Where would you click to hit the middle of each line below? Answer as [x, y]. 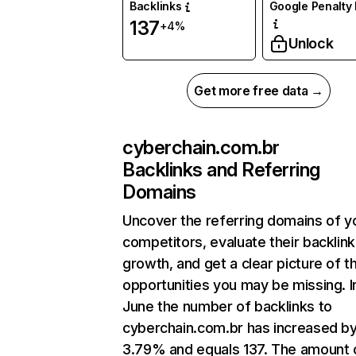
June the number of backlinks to [227, 307]
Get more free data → [259, 91]
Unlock [311, 44]
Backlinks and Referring [221, 170]
